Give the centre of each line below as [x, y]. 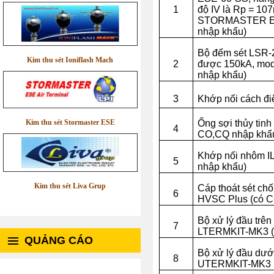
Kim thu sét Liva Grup [70, 186]
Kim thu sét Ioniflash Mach [70, 60]
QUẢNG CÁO [59, 240]
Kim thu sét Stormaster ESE [70, 122]
